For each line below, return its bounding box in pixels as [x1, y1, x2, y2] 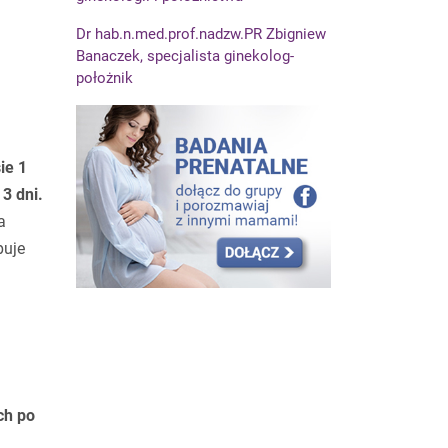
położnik [76, 68, 133, 87]
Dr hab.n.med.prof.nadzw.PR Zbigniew [76, 24, 326, 43]
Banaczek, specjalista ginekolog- [76, 46, 294, 65]
